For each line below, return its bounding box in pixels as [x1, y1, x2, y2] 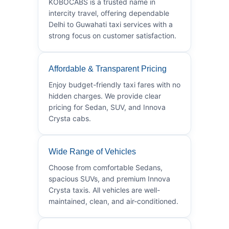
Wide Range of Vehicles [49, 147, 136, 156]
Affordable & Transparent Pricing [49, 64, 167, 73]
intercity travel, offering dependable [49, 8, 169, 17]
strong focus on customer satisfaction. [49, 31, 176, 40]
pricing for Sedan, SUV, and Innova [49, 102, 166, 111]
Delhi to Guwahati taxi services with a [49, 19, 173, 29]
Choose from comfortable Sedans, [49, 163, 163, 172]
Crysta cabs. [49, 113, 91, 123]
